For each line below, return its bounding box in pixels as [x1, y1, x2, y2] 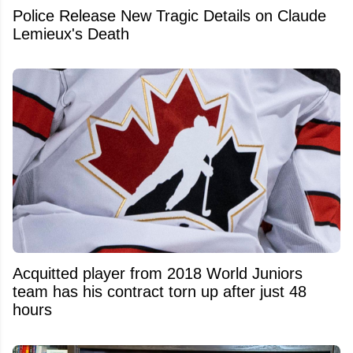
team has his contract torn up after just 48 [13, 283, 307, 301]
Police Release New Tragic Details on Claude [13, 6, 326, 24]
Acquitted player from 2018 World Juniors [13, 265, 303, 283]
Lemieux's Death [13, 24, 129, 43]
